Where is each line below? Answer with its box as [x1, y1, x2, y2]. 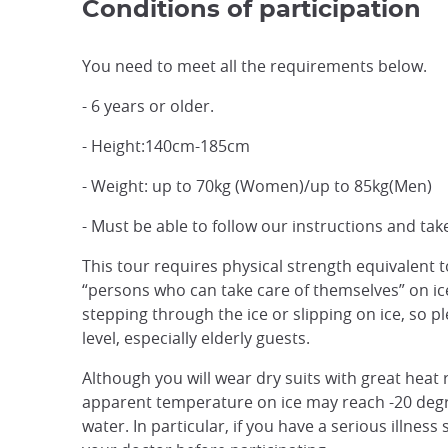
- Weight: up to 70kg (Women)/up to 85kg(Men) [82, 175, 432, 198]
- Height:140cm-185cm [82, 135, 250, 158]
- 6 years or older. [82, 95, 214, 118]
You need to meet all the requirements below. [82, 55, 427, 78]
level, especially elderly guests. [82, 327, 310, 350]
